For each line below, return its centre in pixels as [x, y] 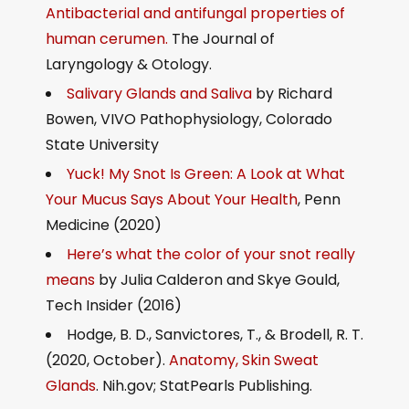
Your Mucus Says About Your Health [172, 200]
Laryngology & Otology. [129, 65]
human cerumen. [107, 39]
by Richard [292, 94]
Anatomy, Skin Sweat [244, 361]
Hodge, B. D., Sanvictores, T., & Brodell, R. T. [215, 335]
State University [104, 145]
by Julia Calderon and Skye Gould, [217, 280]
